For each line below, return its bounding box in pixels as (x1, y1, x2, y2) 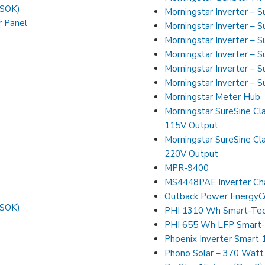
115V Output (164, 119, 219, 131)
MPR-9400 (164, 161, 209, 174)
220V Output (164, 147, 219, 160)
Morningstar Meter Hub (164, 91, 261, 103)
